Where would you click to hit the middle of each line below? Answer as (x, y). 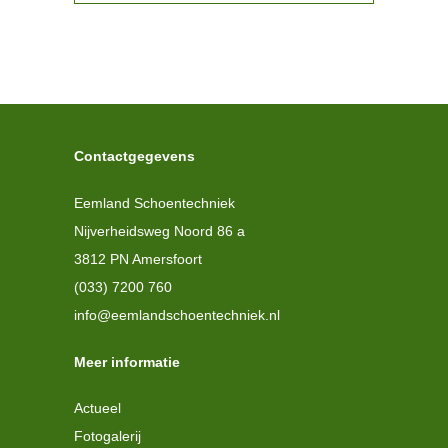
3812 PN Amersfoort (138, 258)
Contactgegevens (134, 156)
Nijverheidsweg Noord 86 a (159, 230)
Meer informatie (127, 361)
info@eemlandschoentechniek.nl (177, 314)
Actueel (97, 408)
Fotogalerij (107, 436)
